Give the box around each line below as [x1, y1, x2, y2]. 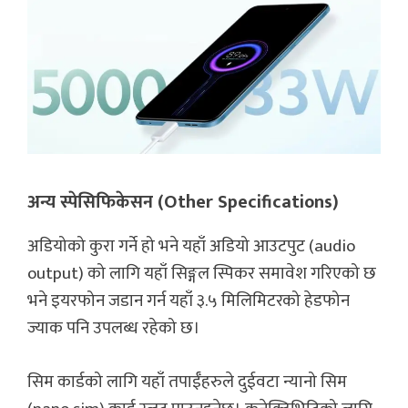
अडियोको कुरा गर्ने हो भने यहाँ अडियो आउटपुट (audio [27, 232, 355, 261]
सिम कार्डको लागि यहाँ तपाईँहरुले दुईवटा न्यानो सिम [27, 367, 347, 396]
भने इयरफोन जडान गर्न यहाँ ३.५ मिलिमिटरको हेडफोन [27, 287, 350, 316]
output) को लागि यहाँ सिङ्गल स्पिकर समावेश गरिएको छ [27, 260, 376, 289]
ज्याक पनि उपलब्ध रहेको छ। [27, 314, 200, 343]
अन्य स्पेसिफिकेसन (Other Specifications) [27, 187, 339, 219]
